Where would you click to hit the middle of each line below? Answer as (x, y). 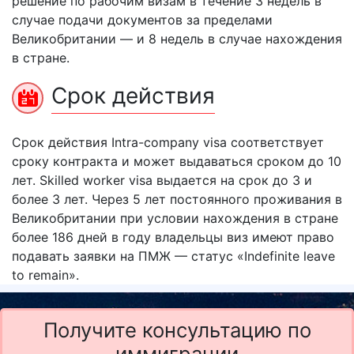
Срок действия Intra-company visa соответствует (168, 142)
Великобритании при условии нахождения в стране (175, 218)
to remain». (45, 275)
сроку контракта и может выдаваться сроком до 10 (177, 161)
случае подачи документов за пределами (142, 20)
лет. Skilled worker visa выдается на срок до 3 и (162, 180)
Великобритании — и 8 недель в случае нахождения (177, 39)
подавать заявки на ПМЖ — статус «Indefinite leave (173, 256)
